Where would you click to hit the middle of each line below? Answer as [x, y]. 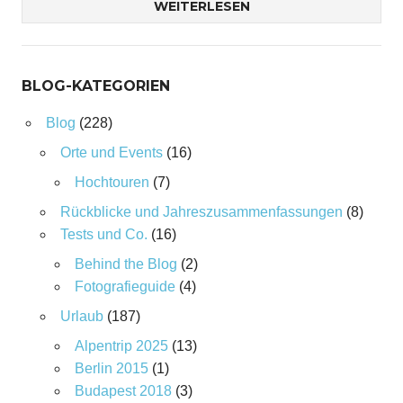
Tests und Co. [103, 234]
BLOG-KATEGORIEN [96, 86]
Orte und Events [111, 152]
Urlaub [81, 316]
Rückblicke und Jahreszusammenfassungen [201, 212]
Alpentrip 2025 [121, 346]
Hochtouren [112, 182]
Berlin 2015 [111, 368]
